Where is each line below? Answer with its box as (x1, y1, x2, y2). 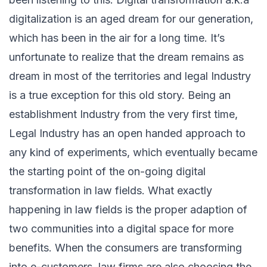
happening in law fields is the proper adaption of (9, 203, 247, 216)
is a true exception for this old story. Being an (9, 89, 231, 102)
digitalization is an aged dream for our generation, (9, 13, 253, 26)
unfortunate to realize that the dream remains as (9, 51, 244, 64)
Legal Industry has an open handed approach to (9, 127, 246, 140)
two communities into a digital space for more (9, 222, 234, 235)
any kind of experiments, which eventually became (9, 146, 257, 159)
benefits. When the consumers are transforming (9, 241, 242, 254)
